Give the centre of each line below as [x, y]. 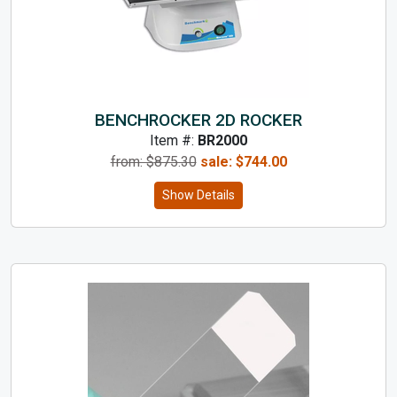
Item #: [174, 140]
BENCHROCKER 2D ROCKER [198, 120]
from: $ [132, 161]
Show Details [198, 195]
